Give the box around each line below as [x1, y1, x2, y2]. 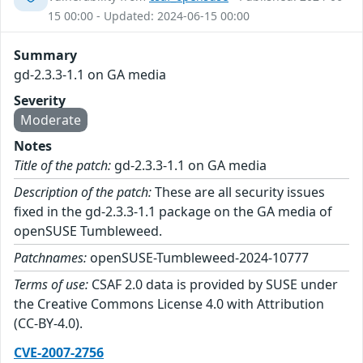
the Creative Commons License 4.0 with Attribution [14, 294, 324, 313]
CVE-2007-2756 [14, 343, 104, 361]
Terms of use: [14, 275, 88, 293]
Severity [14, 91, 66, 109]
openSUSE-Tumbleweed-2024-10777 [87, 248, 309, 267]
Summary [14, 45, 77, 64]
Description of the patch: [14, 182, 152, 201]
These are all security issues [152, 182, 325, 201]
